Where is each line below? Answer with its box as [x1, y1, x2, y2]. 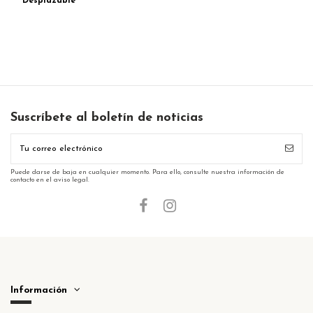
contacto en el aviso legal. [10, 176, 89, 183]
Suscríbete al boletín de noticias [10, 110, 203, 124]
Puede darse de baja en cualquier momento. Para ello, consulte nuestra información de [10, 168, 284, 175]
